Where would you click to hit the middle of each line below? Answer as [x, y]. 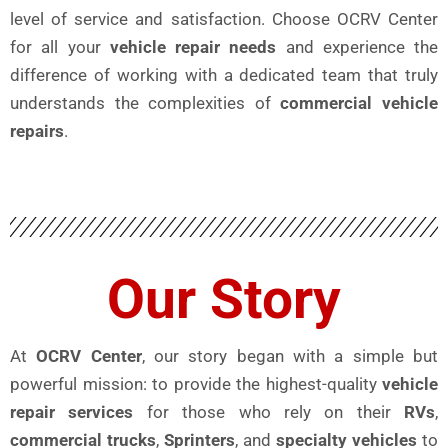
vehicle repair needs [193, 46]
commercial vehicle [359, 102]
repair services [72, 411]
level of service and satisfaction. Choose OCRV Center [224, 18]
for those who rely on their [268, 411]
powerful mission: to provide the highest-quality [196, 383]
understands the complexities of [145, 102]
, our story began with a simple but [290, 355]
